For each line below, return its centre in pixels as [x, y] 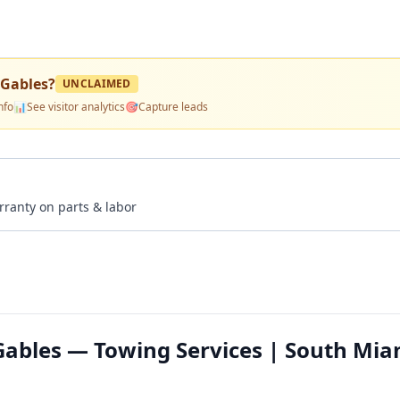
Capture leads [173, 107]
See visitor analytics [76, 107]
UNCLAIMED [97, 83]
